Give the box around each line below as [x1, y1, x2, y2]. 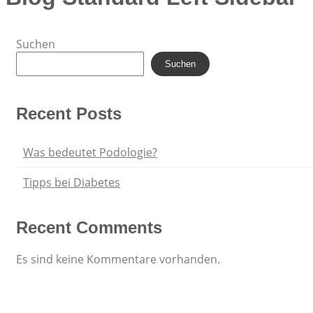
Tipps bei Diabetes [23, 174, 120, 190]
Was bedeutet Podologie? [23, 144, 157, 160]
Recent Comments [16, 217, 162, 237]
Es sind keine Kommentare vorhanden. [16, 251, 220, 267]
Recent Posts [16, 103, 122, 123]
